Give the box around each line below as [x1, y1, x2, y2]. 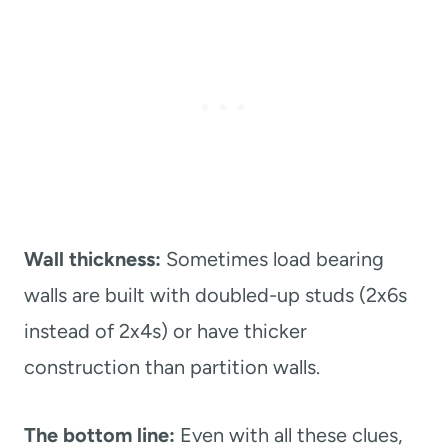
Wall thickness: [24, 246, 161, 271]
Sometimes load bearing [161, 246, 384, 271]
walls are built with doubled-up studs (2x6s [24, 282, 407, 307]
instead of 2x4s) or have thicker [24, 318, 307, 343]
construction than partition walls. [24, 354, 320, 379]
